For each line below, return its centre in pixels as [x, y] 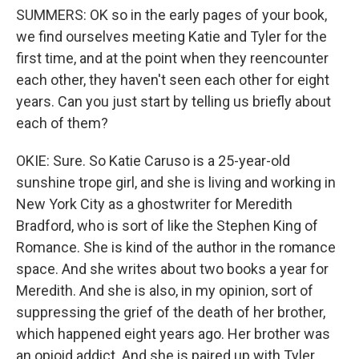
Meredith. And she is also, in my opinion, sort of [165, 290]
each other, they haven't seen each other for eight [173, 80]
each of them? [62, 123]
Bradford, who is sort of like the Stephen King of [167, 226]
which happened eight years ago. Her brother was [173, 334]
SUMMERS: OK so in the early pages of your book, [171, 15]
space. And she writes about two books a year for [172, 269]
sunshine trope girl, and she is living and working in [176, 182]
